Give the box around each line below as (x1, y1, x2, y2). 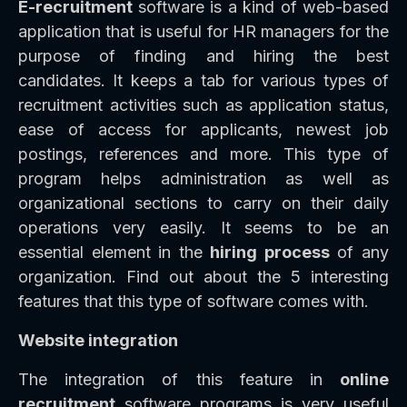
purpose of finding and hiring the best (18, 46, 389, 66)
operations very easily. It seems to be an (18, 218, 389, 238)
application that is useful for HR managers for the (18, 22, 389, 42)
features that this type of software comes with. (18, 292, 369, 312)
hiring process (210, 243, 330, 263)
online (340, 370, 389, 390)
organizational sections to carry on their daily (18, 194, 389, 213)
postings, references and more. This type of (18, 144, 389, 164)
